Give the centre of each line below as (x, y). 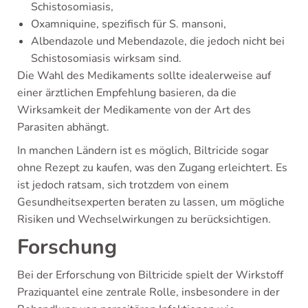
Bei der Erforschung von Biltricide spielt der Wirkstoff (150, 275)
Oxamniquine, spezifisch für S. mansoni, (129, 24)
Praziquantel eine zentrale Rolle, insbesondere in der (148, 292)
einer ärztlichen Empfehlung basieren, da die (127, 93)
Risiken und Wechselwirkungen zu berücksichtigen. (144, 219)
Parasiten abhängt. (63, 127)
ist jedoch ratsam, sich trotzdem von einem (123, 185)
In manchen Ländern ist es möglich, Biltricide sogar (143, 151)
